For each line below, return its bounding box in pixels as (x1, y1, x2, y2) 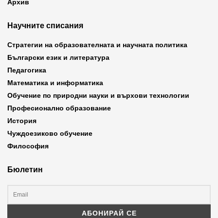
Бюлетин (7, 165, 43, 174)
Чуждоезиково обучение (7, 129, 92, 137)
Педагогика (7, 66, 46, 74)
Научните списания (7, 21, 83, 30)
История (7, 117, 36, 125)
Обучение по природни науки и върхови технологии (7, 91, 189, 99)
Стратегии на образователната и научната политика (7, 41, 187, 49)
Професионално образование (7, 104, 111, 112)
